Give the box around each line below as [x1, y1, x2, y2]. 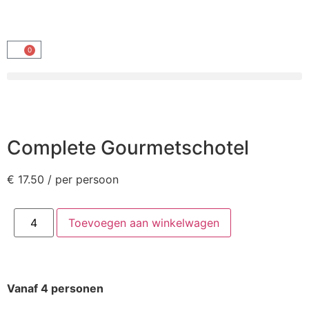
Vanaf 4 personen [7, 281, 103, 295]
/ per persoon [48, 172, 119, 186]
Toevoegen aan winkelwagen [68, 216, 220, 230]
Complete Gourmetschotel [7, 136, 249, 159]
